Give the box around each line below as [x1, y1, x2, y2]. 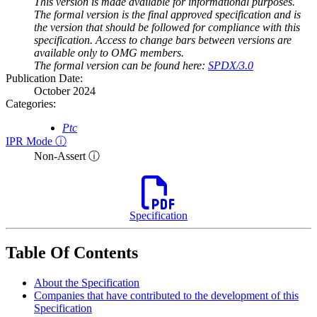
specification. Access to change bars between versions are [34, 34, 292, 47]
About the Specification [34, 277, 139, 289]
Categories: [6, 98, 56, 110]
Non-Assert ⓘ [34, 150, 100, 163]
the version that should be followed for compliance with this [34, 21, 300, 34]
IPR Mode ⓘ [6, 135, 67, 148]
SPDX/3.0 [208, 59, 253, 72]
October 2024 [34, 85, 96, 98]
